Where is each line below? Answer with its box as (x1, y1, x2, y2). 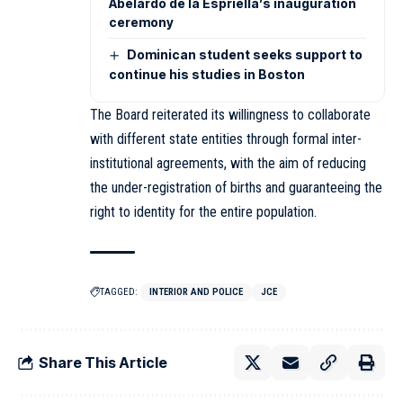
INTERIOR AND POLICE (149, 286, 243, 299)
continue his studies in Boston (109, 67, 305, 83)
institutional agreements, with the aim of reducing (90, 155, 366, 173)
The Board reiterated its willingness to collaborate (90, 106, 371, 124)
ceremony (109, 14, 174, 31)
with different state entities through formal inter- (90, 130, 362, 148)
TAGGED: (100, 286, 138, 299)
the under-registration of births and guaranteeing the (90, 179, 382, 197)
